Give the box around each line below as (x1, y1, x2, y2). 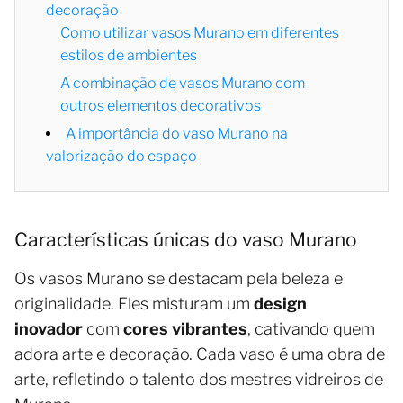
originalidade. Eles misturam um (14, 294, 254, 314)
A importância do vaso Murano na (66, 125, 288, 143)
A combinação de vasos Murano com (60, 75, 305, 93)
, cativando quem (247, 319, 375, 339)
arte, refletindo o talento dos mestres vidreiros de (14, 370, 383, 390)
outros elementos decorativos (60, 97, 261, 115)
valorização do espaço (46, 148, 197, 166)
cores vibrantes (123, 319, 247, 339)
